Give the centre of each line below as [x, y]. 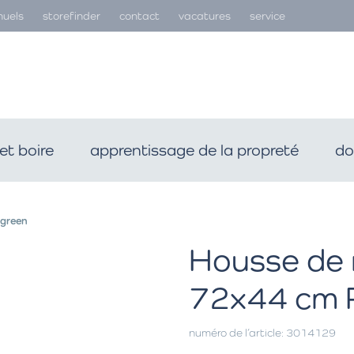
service [267, 15]
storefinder [72, 15]
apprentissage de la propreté [194, 150]
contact [139, 15]
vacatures [205, 15]
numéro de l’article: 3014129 [262, 333]
